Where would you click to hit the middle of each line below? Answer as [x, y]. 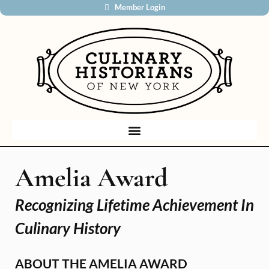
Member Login [140, 7]
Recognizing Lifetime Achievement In [134, 204]
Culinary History [68, 228]
